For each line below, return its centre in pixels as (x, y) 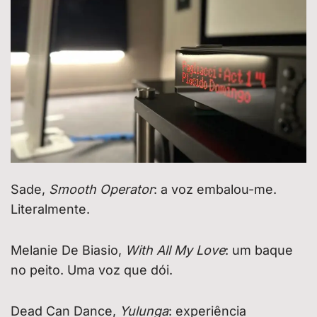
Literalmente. (50, 209)
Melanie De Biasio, (68, 250)
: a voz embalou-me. (215, 189)
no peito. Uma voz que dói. (92, 270)
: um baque (259, 250)
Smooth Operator (101, 189)
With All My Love (175, 250)
